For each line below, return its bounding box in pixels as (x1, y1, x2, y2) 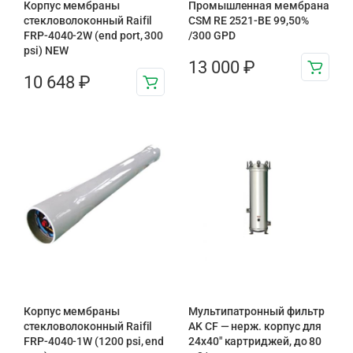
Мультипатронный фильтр (188, 305, 325, 318)
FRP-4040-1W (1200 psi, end (24, 335, 165, 348)
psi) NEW (24, 44, 69, 58)
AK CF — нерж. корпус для (188, 320, 322, 333)
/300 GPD (188, 29, 236, 43)
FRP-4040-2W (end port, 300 (24, 29, 164, 43)
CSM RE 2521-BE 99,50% (188, 14, 309, 28)
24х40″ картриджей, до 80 (188, 335, 322, 348)
